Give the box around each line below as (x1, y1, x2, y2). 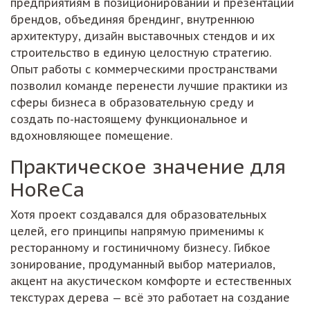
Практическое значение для (10, 153, 286, 179)
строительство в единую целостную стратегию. (10, 45, 271, 60)
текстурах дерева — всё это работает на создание (10, 290, 290, 304)
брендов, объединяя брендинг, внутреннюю (10, 12, 255, 26)
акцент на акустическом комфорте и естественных (10, 273, 291, 288)
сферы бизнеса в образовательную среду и (10, 95, 254, 109)
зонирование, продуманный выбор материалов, (10, 257, 275, 271)
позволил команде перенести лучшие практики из (10, 78, 288, 93)
